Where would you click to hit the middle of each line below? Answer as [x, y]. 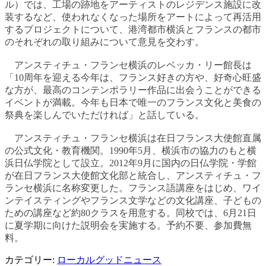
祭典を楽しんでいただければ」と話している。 [104, 115]
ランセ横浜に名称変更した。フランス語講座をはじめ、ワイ [133, 188]
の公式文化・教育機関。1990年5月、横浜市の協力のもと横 [131, 150]
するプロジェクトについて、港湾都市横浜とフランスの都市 [133, 29]
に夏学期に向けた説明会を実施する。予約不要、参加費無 [128, 225]
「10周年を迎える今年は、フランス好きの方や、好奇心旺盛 [133, 77]
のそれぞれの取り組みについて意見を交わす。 [104, 42]
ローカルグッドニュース [109, 259]
